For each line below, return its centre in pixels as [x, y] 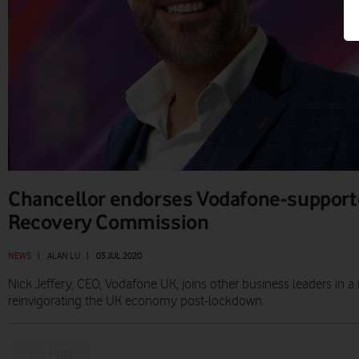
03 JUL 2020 [119, 256]
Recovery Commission [109, 222]
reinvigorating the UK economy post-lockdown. [138, 302]
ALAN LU [64, 256]
